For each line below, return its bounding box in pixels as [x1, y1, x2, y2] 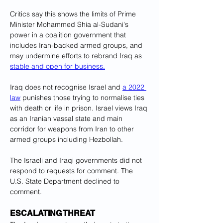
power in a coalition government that [10, 30, 128, 39]
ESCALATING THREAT [10, 209, 95, 218]
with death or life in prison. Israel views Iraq [10, 104, 149, 112]
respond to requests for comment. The [10, 166, 135, 175]
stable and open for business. [10, 62, 105, 71]
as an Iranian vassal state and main [10, 114, 124, 123]
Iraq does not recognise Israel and [10, 83, 122, 92]
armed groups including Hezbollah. [10, 135, 123, 144]
